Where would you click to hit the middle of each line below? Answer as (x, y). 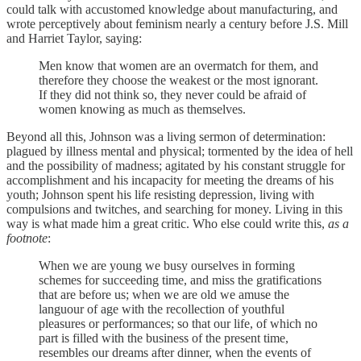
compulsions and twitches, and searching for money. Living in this (174, 209)
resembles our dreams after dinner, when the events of (175, 352)
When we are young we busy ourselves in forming (167, 265)
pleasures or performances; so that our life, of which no (178, 323)
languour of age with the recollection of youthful (162, 309)
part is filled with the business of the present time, (164, 338)
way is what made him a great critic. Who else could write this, (167, 223)
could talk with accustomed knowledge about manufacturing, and (172, 9)
